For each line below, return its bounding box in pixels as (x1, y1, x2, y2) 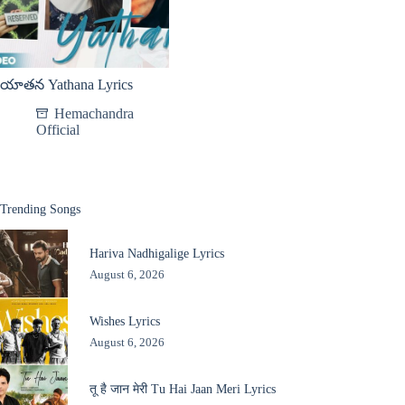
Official (36, 122, 80, 138)
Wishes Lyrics (89, 313, 160, 328)
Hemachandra (54, 106, 134, 122)
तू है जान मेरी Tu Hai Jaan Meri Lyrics (89, 381, 276, 396)
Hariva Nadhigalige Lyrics (89, 245, 224, 260)
